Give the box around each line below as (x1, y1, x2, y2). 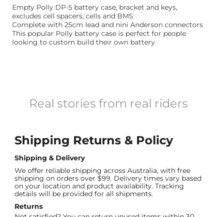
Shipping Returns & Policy (15, 133, 173, 148)
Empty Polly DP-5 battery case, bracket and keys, (12, 3, 177, 12)
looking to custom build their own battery (12, 38, 155, 47)
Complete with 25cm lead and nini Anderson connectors (12, 20, 203, 30)
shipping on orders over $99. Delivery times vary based (15, 174, 201, 183)
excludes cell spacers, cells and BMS (12, 12, 133, 21)
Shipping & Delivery (15, 154, 85, 163)
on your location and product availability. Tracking (15, 182, 184, 191)
